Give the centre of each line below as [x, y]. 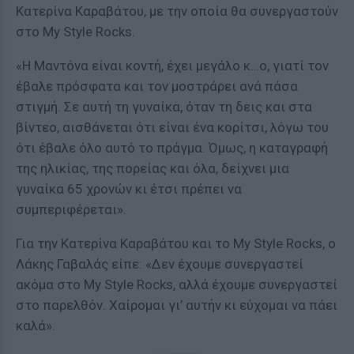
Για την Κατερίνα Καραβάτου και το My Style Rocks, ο [176, 243]
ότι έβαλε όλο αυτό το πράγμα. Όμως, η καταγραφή [172, 148]
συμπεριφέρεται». [71, 209]
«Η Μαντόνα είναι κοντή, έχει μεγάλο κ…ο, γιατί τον [172, 66]
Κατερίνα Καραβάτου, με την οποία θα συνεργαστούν [177, 11]
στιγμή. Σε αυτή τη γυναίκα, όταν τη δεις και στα [164, 107]
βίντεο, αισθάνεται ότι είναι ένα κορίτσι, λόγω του [172, 127]
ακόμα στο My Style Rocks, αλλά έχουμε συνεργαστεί [177, 284]
